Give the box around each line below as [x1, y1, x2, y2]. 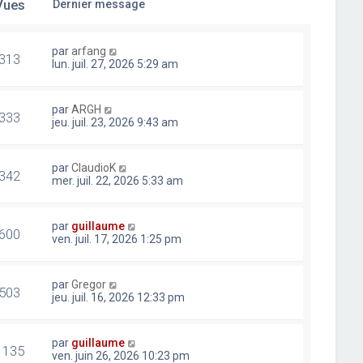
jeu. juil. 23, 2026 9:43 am [52, 116, 179, 129]
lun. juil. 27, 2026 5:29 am [52, 58, 179, 70]
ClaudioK [71, 161, 117, 174]
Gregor [71, 278, 107, 291]
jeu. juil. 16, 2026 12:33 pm [52, 291, 186, 304]
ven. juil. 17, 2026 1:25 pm [52, 233, 182, 246]
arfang [71, 45, 107, 58]
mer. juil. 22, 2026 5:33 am [52, 174, 184, 187]
